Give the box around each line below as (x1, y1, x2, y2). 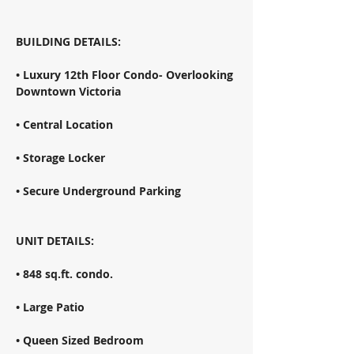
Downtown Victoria (16, 84, 124, 99)
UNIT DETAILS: (16, 233, 97, 248)
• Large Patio (16, 299, 88, 314)
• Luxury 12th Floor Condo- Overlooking (16, 67, 236, 82)
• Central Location (16, 117, 116, 132)
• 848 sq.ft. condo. (16, 266, 116, 281)
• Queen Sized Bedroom (16, 333, 147, 348)
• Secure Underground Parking (16, 183, 184, 198)
